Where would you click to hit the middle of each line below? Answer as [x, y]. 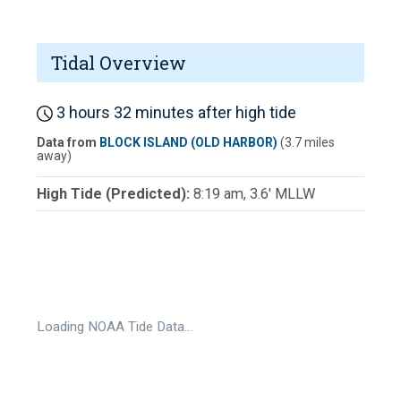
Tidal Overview [119, 63]
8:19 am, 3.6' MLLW [254, 193]
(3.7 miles [306, 142]
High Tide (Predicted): [115, 193]
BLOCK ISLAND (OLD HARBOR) [188, 142]
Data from [68, 142]
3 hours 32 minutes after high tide [175, 113]
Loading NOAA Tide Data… [115, 326]
